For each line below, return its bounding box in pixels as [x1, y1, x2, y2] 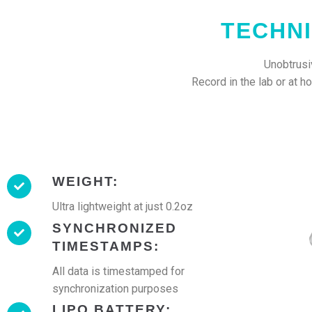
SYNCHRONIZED [52, 220, 177, 235]
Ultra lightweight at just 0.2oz [52, 200, 193, 213]
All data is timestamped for [52, 264, 185, 278]
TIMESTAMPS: [52, 238, 159, 253]
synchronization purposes [52, 281, 178, 295]
